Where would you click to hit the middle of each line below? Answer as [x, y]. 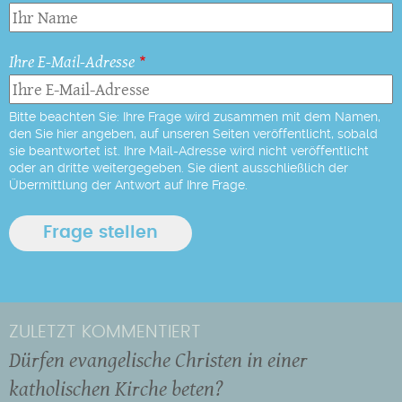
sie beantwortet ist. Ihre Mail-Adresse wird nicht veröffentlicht [189, 150]
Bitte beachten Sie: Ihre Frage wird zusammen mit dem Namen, [195, 116]
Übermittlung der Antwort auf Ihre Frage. [128, 184]
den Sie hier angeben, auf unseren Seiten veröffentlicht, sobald [193, 133]
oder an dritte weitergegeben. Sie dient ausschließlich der [179, 167]
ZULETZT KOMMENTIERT [105, 332]
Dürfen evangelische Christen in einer [158, 359]
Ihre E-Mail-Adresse [72, 62]
